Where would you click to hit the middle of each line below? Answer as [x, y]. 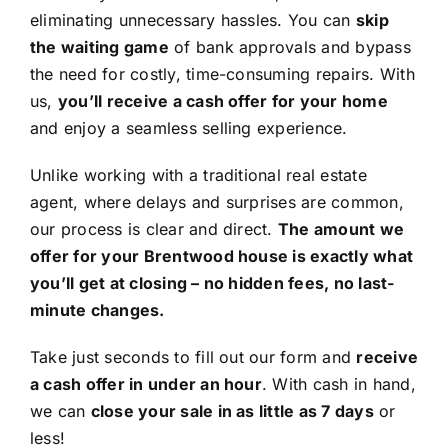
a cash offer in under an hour [145, 384]
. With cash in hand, [338, 384]
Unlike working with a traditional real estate [198, 175]
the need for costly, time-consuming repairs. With [222, 74]
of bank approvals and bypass [289, 47]
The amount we [341, 229]
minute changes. [97, 310]
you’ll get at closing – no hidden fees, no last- [212, 283]
